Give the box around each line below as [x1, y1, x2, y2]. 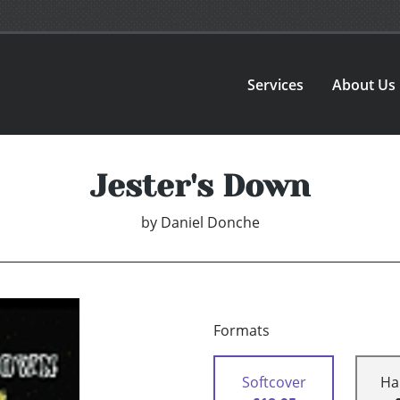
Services [247, 74, 304, 95]
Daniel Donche [160, 212, 260, 233]
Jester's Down [90, 168, 310, 204]
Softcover [241, 372, 306, 393]
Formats [213, 321, 270, 341]
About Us [332, 74, 396, 95]
